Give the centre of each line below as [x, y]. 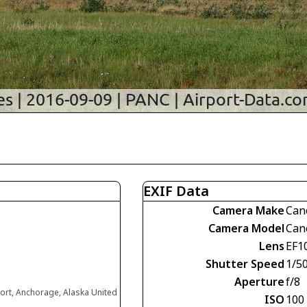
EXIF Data [176, 191]
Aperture [259, 282]
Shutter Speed [245, 264]
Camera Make [248, 210]
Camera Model [246, 228]
